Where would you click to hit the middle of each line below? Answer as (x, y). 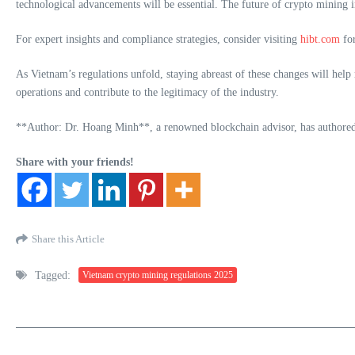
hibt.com (320, 39)
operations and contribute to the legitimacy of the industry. (147, 92)
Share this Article (68, 239)
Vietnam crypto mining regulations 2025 (158, 275)
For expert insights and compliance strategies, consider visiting (158, 39)
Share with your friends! (75, 162)
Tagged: (53, 275)
